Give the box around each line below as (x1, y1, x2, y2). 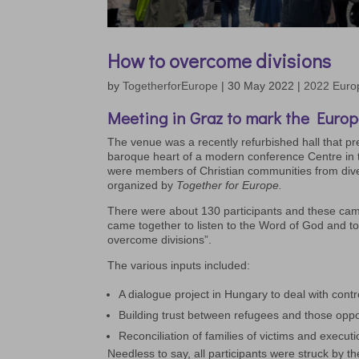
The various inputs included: (107, 258, 251, 272)
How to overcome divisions (107, 47, 332, 73)
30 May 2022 (228, 79, 295, 92)
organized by (107, 178, 177, 192)
